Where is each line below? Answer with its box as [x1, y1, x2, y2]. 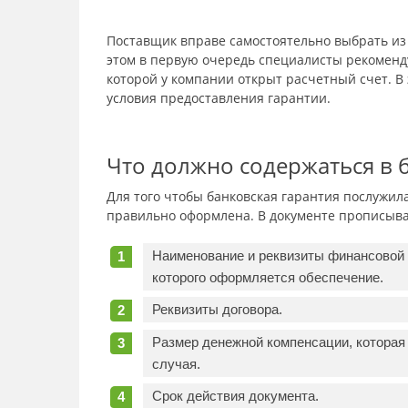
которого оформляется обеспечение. [152, 269, 383, 285]
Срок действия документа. [152, 388, 319, 403]
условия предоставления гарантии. [107, 88, 331, 107]
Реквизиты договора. [152, 301, 282, 317]
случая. [152, 355, 200, 372]
